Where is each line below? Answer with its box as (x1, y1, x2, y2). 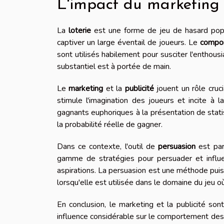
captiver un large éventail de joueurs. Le (57, 37, 200, 48)
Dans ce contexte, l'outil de (57, 141, 158, 152)
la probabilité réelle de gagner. (57, 119, 162, 130)
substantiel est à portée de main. (57, 61, 171, 72)
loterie (68, 25, 91, 36)
